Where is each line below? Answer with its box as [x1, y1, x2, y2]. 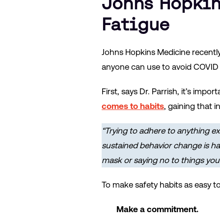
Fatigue [102, 14, 169, 34]
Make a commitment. [116, 204, 198, 214]
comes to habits [102, 101, 164, 111]
